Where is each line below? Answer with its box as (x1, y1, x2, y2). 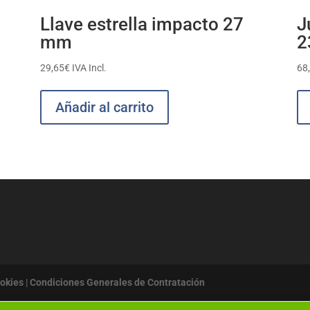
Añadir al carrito (55, 98, 154, 116)
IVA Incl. (71, 62, 107, 73)
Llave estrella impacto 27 (39, 13, 244, 35)
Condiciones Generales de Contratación (30, 277, 206, 289)
